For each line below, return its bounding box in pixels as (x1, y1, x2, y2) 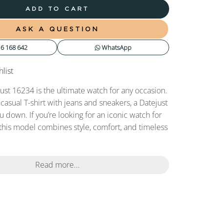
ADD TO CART (25, 5, 89, 12)
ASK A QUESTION (15, 25, 99, 32)
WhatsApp (100, 43, 132, 52)
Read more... (35, 159, 80, 171)
